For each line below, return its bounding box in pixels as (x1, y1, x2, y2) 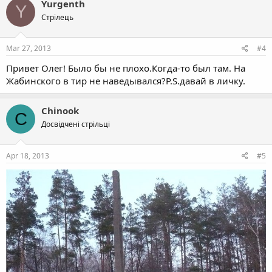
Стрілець (41, 12, 73, 22)
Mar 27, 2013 (6, 43, 51, 53)
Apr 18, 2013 (6, 150, 49, 161)
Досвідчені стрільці (41, 119, 110, 129)
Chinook (41, 104, 79, 117)
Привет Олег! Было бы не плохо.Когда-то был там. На (6, 62, 245, 74)
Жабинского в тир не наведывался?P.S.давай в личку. (6, 75, 245, 87)
